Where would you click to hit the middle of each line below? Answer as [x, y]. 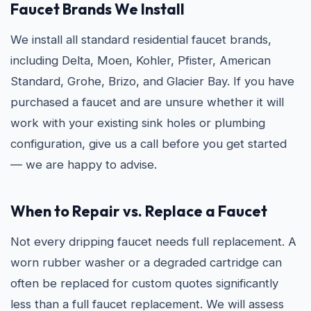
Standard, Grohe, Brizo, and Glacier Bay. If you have [152, 81]
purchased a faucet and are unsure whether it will [147, 102]
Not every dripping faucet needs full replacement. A [153, 242]
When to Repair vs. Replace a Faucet [139, 211]
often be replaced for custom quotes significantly [144, 283]
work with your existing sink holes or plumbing [138, 123]
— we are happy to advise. [84, 165]
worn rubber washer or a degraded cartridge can [146, 262]
